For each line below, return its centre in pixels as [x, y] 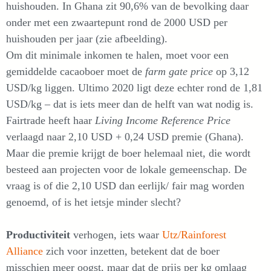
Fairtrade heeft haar [51, 120]
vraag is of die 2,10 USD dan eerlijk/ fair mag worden [125, 185]
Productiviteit [40, 234]
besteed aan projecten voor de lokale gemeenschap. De [126, 169]
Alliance [24, 251]
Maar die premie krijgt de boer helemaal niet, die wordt [128, 153]
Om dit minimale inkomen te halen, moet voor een [117, 55]
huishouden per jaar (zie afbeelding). [87, 38]
